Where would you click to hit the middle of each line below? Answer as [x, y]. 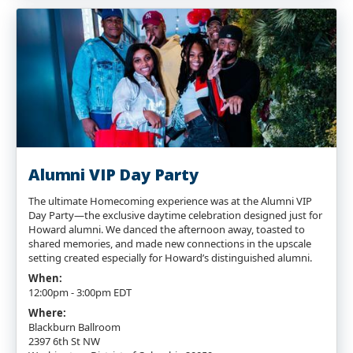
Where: [47, 313]
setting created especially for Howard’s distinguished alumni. [170, 258]
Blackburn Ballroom [74, 327]
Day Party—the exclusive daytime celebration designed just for [175, 215]
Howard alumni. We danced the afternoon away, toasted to [167, 229]
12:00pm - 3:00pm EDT [80, 292]
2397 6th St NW [64, 341]
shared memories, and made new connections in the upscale [170, 243]
